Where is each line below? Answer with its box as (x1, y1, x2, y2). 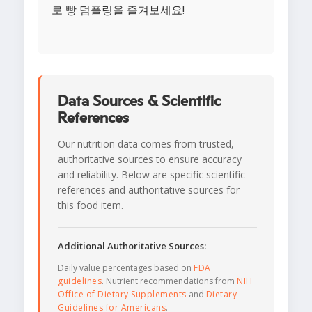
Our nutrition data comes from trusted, (58, 137, 234, 151)
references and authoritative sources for (58, 183, 240, 197)
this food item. (58, 198, 123, 212)
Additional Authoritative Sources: (58, 240, 206, 253)
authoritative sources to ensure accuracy (58, 153, 242, 166)
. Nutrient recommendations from (102, 275, 237, 288)
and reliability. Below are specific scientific (58, 168, 245, 182)
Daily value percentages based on (58, 262, 194, 274)
